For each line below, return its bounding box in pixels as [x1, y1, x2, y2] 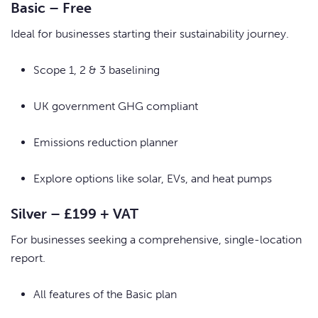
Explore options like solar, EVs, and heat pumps [33, 172, 272, 186]
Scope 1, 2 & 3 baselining [33, 63, 160, 77]
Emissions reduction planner [33, 136, 178, 150]
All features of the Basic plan [33, 287, 177, 302]
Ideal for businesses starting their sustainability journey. [11, 27, 289, 41]
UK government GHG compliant [33, 99, 198, 114]
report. [11, 251, 45, 265]
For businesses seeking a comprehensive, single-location [11, 233, 302, 247]
